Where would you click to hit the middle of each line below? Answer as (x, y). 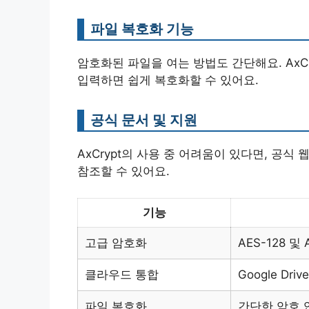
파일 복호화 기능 (142, 29)
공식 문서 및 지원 (144, 120)
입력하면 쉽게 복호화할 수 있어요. (168, 80)
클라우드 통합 (122, 274)
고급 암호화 (116, 242)
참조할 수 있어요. (123, 171)
